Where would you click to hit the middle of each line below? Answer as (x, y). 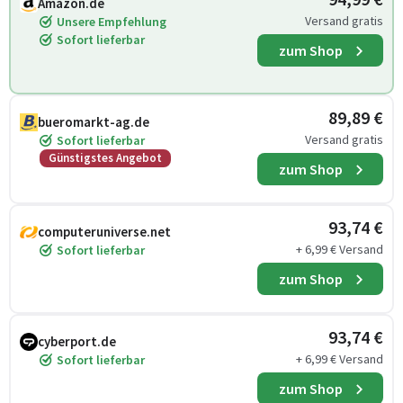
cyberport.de (77, 341)
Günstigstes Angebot (105, 158)
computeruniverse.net (104, 232)
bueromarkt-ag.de (94, 122)
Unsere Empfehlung (112, 22)
